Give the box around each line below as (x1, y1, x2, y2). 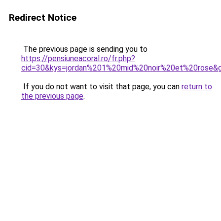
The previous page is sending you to (21, 44, 147, 54)
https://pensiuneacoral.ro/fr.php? (21, 54, 135, 63)
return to (182, 82, 212, 91)
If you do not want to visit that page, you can (21, 82, 182, 91)
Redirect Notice (9, 12, 76, 23)
